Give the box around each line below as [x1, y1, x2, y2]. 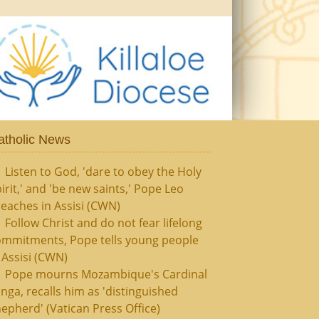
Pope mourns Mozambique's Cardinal [4, 266, 207, 282]
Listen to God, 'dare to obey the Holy [4, 164, 202, 179]
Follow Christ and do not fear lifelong [4, 215, 202, 231]
